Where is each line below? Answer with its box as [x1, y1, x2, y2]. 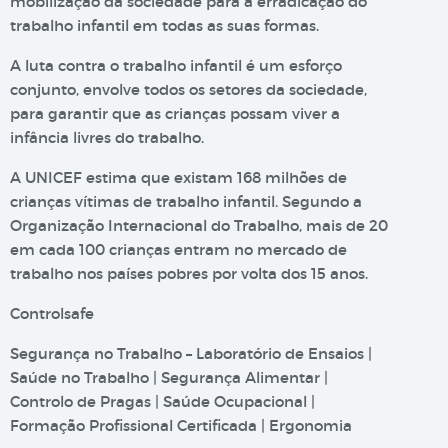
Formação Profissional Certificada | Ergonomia [10, 416, 352, 435]
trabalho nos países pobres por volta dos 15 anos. [10, 264, 368, 283]
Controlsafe [10, 304, 94, 323]
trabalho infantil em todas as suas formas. [10, 16, 319, 35]
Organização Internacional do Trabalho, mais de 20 [10, 216, 388, 235]
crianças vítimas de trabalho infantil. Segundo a [10, 192, 362, 211]
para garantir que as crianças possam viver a [10, 104, 340, 123]
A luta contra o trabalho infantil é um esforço [10, 56, 342, 75]
